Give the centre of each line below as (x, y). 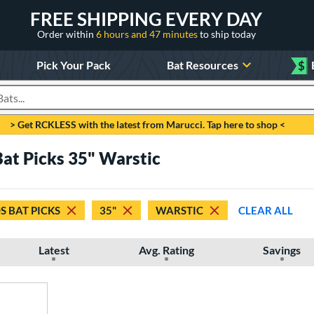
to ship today (227, 34)
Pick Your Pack (73, 64)
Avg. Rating (166, 250)
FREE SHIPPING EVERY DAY (146, 19)
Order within (66, 34)
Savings (282, 250)
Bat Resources (203, 64)
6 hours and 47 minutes (148, 34)
